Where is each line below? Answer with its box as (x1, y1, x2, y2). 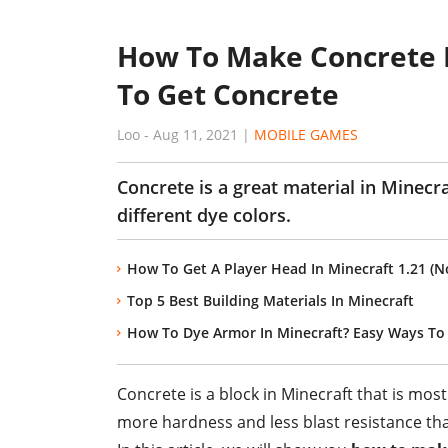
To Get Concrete (117, 75, 339, 113)
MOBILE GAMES (254, 125, 358, 144)
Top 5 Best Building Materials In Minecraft (127, 291, 414, 310)
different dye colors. (117, 203, 291, 227)
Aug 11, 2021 (153, 125, 238, 144)
